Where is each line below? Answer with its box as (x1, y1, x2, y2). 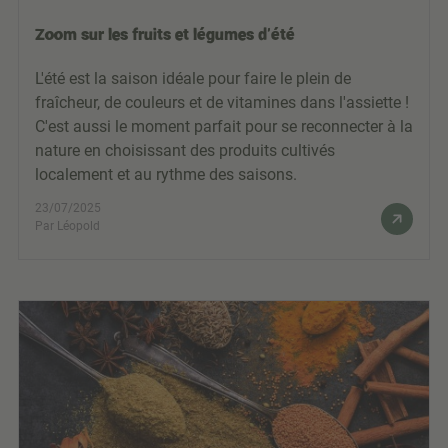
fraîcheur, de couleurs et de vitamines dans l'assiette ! (35, 92, 409, 112)
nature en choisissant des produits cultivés (35, 140, 335, 160)
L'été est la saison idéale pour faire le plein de (35, 68, 351, 88)
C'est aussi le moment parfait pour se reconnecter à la (35, 116, 413, 136)
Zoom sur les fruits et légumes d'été (35, 22, 295, 44)
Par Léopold (35, 218, 100, 233)
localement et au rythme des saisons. (35, 164, 297, 184)
